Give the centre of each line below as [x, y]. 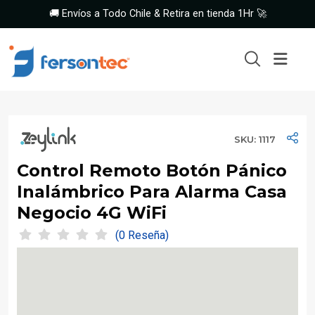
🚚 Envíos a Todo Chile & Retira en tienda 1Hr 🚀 [157, 14]
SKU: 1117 [255, 140]
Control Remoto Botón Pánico [152, 171]
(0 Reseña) [148, 236]
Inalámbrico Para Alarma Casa [152, 192]
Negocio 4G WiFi [92, 213]
